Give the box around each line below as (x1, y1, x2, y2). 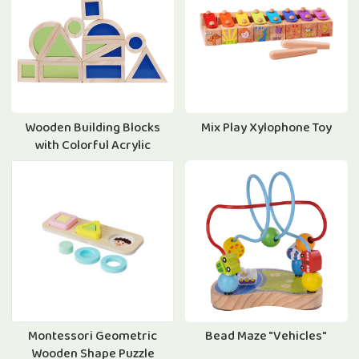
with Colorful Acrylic (34, 134, 151, 157)
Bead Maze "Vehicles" (205, 325, 328, 349)
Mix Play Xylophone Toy (200, 116, 332, 139)
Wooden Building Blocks (25, 116, 161, 139)
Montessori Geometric (28, 325, 158, 349)
